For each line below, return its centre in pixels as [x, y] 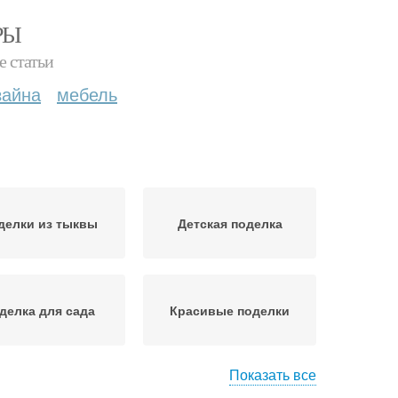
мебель [87, 94]
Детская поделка [230, 223]
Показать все [273, 374]
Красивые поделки [230, 310]
